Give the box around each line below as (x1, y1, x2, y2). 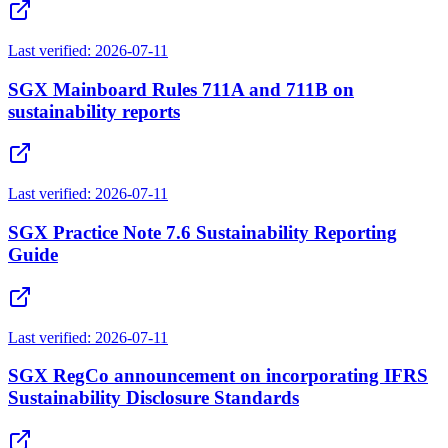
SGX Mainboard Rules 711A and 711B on (8, 78, 354, 100)
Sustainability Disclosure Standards (8, 387, 299, 409)
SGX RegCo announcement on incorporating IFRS (8, 365, 428, 387)
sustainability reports (8, 100, 180, 122)
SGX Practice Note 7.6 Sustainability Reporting (8, 221, 397, 243)
